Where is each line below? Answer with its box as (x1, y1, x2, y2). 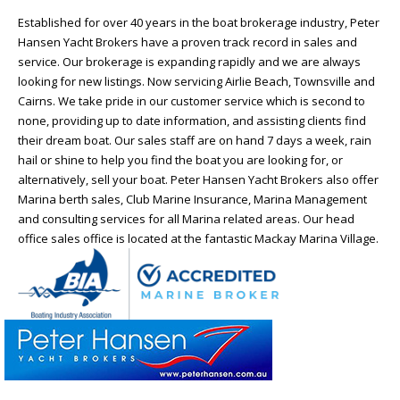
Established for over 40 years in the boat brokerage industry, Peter (18, 13, 379, 30)
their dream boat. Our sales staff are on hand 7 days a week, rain (18, 131, 371, 148)
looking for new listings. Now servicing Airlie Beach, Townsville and (18, 72, 375, 89)
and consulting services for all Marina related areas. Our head (18, 210, 354, 227)
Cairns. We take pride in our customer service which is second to (18, 92, 365, 109)
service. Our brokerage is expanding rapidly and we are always (18, 53, 361, 70)
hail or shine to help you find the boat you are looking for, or (18, 151, 343, 168)
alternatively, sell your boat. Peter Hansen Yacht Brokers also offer (18, 171, 379, 187)
